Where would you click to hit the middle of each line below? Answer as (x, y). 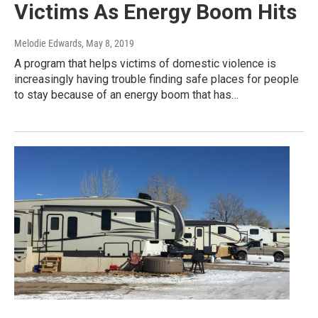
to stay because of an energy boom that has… (126, 94)
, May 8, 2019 (108, 43)
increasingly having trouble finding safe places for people (157, 79)
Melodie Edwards (48, 43)
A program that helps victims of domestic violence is (145, 63)
